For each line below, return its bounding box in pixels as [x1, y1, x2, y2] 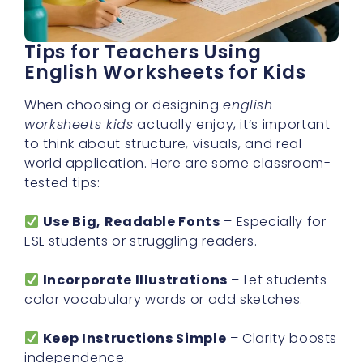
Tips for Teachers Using [24, 39, 262, 66]
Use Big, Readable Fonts [42, 212, 220, 232]
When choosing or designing [24, 96, 224, 115]
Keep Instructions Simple [42, 329, 227, 348]
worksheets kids [24, 115, 134, 135]
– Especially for [220, 212, 327, 232]
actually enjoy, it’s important [133, 115, 331, 135]
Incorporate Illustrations [42, 271, 228, 290]
